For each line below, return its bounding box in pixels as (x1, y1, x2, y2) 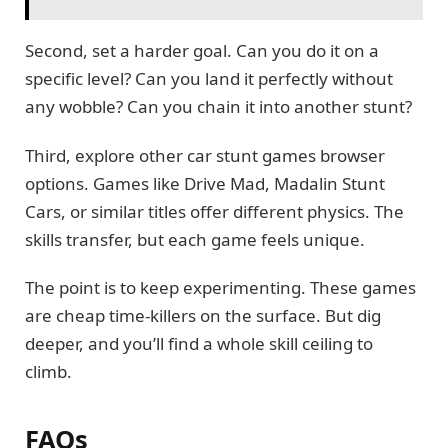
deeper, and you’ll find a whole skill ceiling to (25, 332, 373, 356)
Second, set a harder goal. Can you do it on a (25, 39, 379, 63)
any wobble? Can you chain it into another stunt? (25, 95, 412, 119)
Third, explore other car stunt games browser (25, 143, 385, 167)
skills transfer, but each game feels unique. (25, 227, 365, 251)
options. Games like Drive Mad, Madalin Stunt (25, 171, 385, 195)
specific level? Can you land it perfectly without (25, 67, 393, 91)
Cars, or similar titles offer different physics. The (25, 199, 404, 223)
